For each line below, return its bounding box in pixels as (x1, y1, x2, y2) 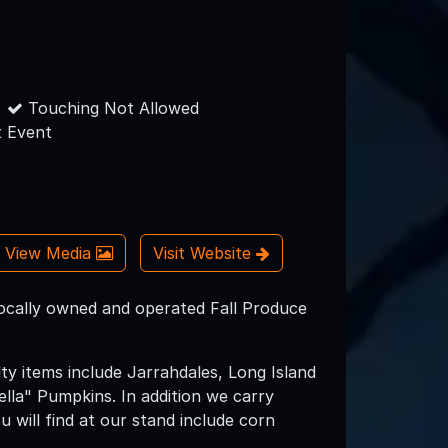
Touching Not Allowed (23, 97, 200, 118)
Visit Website (153, 243, 257, 264)
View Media (4, 243, 96, 264)
